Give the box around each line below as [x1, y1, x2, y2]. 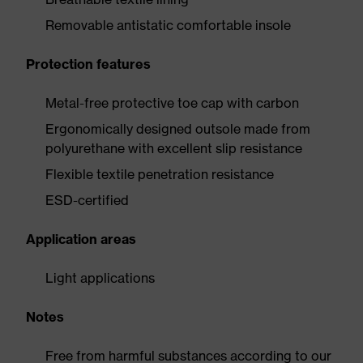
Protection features [26, 56, 151, 72]
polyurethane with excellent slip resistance [45, 140, 302, 156]
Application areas [26, 231, 136, 247]
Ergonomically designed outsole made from [45, 121, 310, 137]
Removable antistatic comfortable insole [45, 17, 291, 33]
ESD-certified [45, 192, 129, 208]
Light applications [45, 270, 155, 286]
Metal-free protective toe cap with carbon [45, 95, 299, 111]
